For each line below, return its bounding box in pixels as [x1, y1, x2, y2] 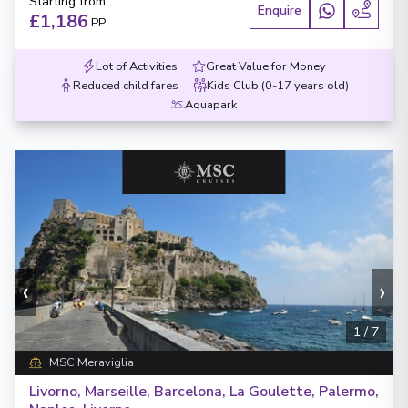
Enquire [258, 2, 301, 19]
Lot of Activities [96, 58, 178, 75]
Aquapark [185, 97, 237, 113]
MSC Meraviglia [48, 354, 134, 371]
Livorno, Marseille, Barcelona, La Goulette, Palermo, [29, 382, 379, 402]
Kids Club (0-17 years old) [207, 77, 349, 94]
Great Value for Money [206, 58, 326, 75]
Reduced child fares [73, 77, 178, 94]
